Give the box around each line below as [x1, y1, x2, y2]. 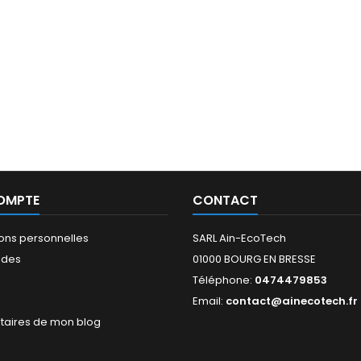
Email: [193, 293, 226, 309]
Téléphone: [193, 272, 255, 288]
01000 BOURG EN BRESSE [193, 251, 316, 267]
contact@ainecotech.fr [226, 293, 358, 309]
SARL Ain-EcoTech [193, 230, 286, 246]
